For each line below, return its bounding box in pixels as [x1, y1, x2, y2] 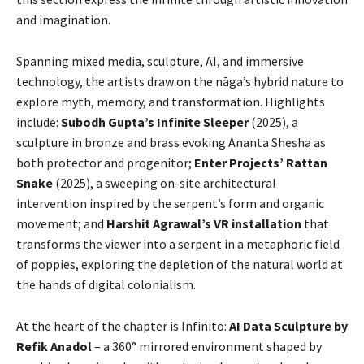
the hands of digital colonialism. [16, 276, 196, 292]
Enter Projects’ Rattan [194, 154, 327, 171]
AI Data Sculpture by [229, 318, 348, 334]
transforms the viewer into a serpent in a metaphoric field [16, 236, 340, 252]
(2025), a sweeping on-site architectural [55, 175, 276, 191]
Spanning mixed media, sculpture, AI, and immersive [16, 53, 304, 69]
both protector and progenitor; [16, 154, 194, 171]
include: [16, 114, 61, 130]
